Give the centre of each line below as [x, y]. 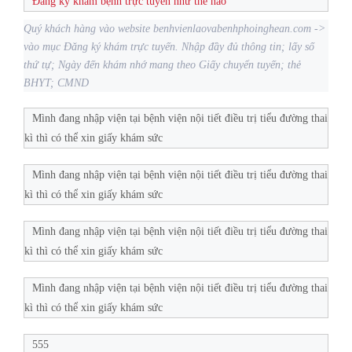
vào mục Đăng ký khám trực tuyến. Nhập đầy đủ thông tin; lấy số [169, 47]
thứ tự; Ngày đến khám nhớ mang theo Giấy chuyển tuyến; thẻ [162, 65]
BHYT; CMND [56, 83]
